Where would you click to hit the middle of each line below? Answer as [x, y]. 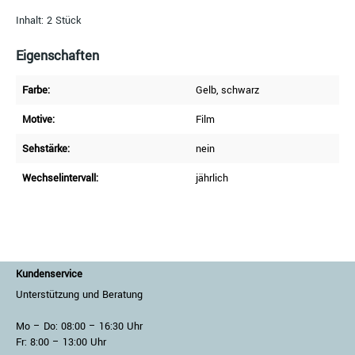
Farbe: [36, 90]
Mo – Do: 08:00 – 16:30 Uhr [79, 327]
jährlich [212, 178]
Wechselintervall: [60, 178]
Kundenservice [49, 275]
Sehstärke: [46, 149]
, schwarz [238, 90]
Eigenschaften [57, 56]
